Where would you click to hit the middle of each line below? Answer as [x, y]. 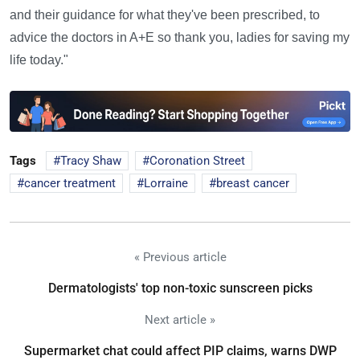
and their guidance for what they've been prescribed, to [165, 15]
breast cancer [253, 184]
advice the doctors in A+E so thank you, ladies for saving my [180, 38]
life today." [39, 60]
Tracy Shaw [91, 161]
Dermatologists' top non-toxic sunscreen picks [180, 288]
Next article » [180, 320]
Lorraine [166, 184]
